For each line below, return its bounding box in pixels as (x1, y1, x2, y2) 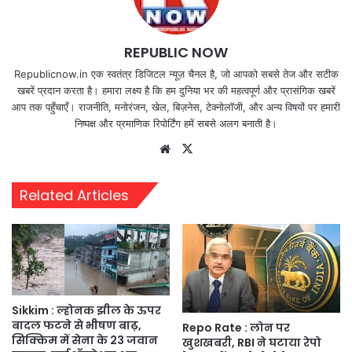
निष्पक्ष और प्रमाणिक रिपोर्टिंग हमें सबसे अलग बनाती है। (75, 116, 277, 130)
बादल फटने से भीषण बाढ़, (12, 317, 141, 334)
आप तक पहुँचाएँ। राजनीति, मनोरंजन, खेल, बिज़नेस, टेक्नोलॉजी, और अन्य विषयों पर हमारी (12, 100, 340, 113)
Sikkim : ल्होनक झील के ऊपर (12, 302, 161, 319)
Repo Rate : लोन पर (182, 320, 290, 336)
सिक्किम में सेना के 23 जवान (12, 332, 158, 349)
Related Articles (20, 185, 129, 205)
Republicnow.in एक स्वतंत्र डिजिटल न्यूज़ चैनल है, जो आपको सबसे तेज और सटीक (13, 67, 339, 80)
